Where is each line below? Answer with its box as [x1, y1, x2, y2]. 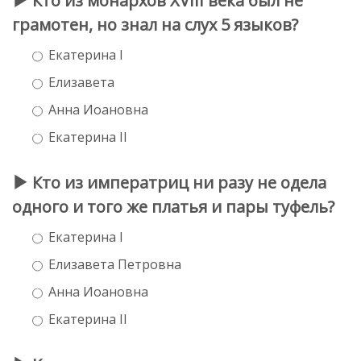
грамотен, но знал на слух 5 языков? [12, 13, 298, 35]
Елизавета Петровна [48, 255, 181, 273]
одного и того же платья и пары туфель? [12, 195, 334, 218]
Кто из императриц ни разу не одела [28, 171, 326, 193]
